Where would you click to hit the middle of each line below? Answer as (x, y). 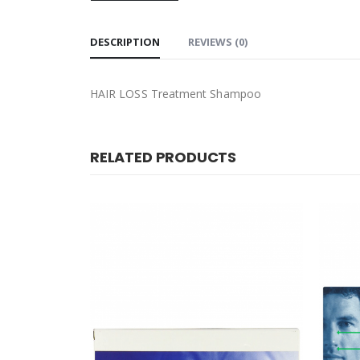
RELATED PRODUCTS (164, 157)
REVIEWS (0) (218, 41)
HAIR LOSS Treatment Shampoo (176, 93)
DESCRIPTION (125, 41)
